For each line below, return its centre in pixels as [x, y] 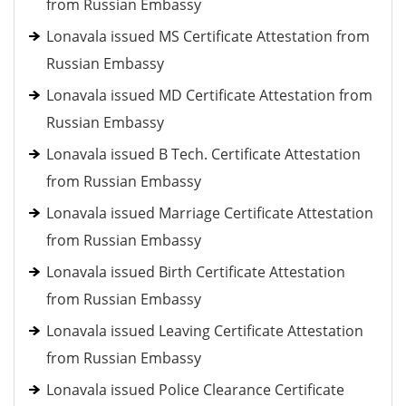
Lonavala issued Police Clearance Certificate [195, 390]
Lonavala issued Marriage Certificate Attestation [210, 213]
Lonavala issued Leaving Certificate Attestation [205, 331]
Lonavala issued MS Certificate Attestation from [208, 36]
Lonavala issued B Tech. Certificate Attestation [203, 154]
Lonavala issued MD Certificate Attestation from [209, 95]
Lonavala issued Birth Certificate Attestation [196, 272]
